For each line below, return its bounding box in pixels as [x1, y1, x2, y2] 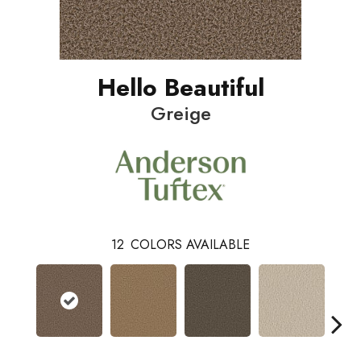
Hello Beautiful [97, 70, 264, 106]
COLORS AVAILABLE [131, 235, 250, 255]
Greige [150, 99, 211, 128]
